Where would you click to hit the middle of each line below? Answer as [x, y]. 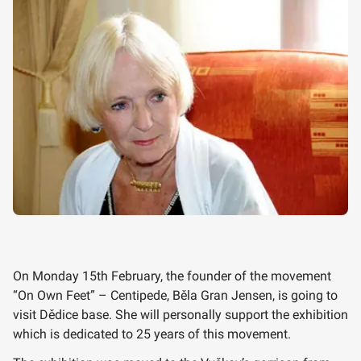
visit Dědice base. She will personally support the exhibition [180, 315]
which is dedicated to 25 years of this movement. [152, 334]
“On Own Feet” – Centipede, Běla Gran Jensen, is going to [175, 296]
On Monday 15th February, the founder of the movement [172, 276]
